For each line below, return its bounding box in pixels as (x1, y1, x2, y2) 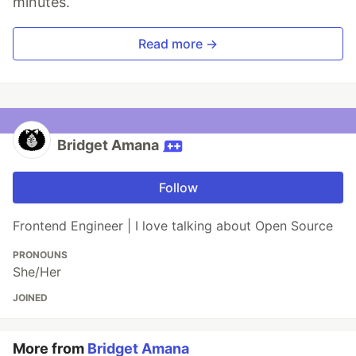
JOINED (13, 292, 48, 304)
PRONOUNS (13, 249, 68, 261)
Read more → (138, 36, 218, 52)
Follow (158, 180, 198, 196)
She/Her (13, 264, 61, 281)
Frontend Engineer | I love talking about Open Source (13, 218, 333, 234)
